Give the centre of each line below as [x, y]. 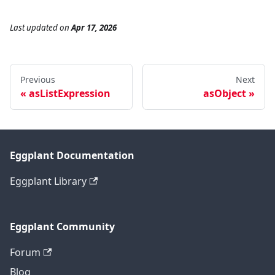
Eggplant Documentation [72, 156]
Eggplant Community [62, 227]
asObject [225, 94]
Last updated [34, 28]
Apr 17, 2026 [94, 28]
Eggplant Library [48, 181]
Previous [38, 80]
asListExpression [70, 94]
